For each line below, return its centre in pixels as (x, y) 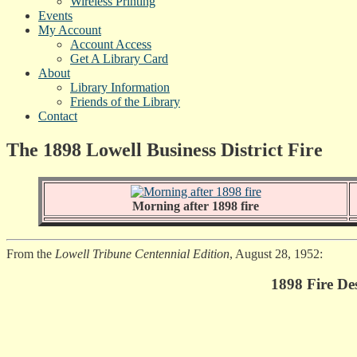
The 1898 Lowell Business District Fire (165, 149)
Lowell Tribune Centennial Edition (142, 253)
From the (31, 253)
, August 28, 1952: (276, 253)
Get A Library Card (119, 58)
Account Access (111, 44)
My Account (70, 29)
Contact (58, 116)
